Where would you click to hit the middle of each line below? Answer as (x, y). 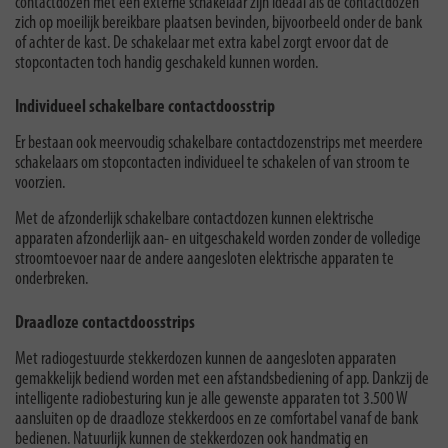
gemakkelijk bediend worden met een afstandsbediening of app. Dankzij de (222, 380)
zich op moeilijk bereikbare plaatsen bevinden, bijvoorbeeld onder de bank (218, 24)
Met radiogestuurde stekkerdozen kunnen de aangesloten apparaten (205, 360)
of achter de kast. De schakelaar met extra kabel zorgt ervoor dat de (202, 44)
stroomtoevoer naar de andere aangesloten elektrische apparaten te (204, 260)
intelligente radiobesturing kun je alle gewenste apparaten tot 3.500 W (211, 400)
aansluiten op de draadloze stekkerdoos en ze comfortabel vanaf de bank (216, 420)
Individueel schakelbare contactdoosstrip (145, 108)
